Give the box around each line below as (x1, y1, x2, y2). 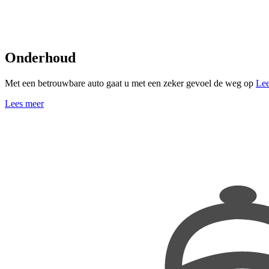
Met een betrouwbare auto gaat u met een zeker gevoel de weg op (5, 77, 256, 88)
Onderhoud (5, 49, 76, 65)
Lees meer (5, 98, 44, 109)
